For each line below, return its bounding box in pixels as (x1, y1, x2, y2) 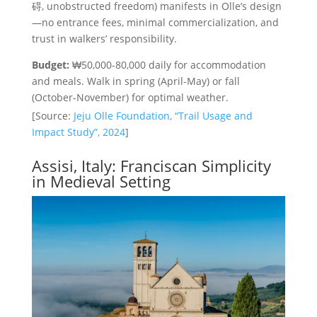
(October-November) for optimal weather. (31, 91, 229, 105)
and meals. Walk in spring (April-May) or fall (31, 74, 240, 88)
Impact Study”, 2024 (31, 125, 125, 139)
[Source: (31, 109, 74, 122)
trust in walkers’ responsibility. (31, 32, 177, 46)
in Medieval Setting (31, 171, 171, 192)
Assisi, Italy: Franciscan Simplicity (31, 155, 271, 177)
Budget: (31, 58, 69, 72)
